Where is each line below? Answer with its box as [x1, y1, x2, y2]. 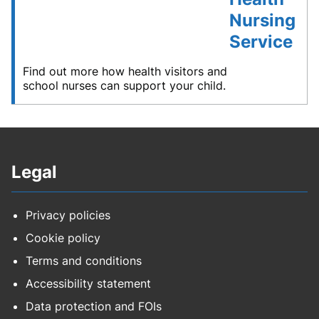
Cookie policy [26, 231, 100, 246]
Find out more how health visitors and [23, 64, 227, 79]
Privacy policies [26, 208, 110, 223]
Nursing [229, 10, 296, 31]
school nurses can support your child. [23, 78, 226, 93]
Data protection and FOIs [26, 299, 162, 314]
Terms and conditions [26, 253, 142, 268]
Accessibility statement [26, 276, 151, 291]
